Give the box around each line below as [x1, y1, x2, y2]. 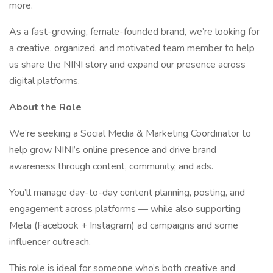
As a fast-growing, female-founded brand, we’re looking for [9, 25, 260, 38]
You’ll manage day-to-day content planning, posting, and [9, 186, 245, 199]
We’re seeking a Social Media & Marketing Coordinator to [9, 127, 251, 140]
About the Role [9, 101, 82, 114]
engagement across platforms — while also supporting [9, 202, 241, 216]
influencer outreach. [9, 235, 91, 249]
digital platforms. [9, 74, 80, 88]
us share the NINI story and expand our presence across [9, 58, 246, 71]
